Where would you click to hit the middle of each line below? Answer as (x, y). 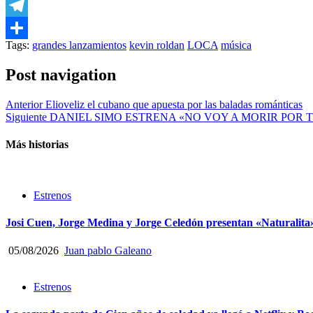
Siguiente (26, 117)
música (236, 45)
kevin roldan (157, 45)
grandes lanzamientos (79, 45)
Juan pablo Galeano (108, 250)
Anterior (24, 104)
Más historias (37, 144)
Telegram (26, 27)
